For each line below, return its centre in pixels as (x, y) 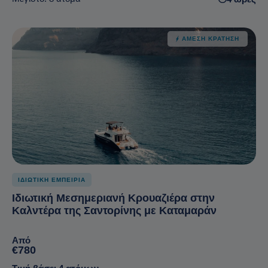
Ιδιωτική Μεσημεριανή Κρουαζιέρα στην (113, 198)
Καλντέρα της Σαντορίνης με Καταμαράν (114, 211)
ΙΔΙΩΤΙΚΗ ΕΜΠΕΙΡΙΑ (52, 180)
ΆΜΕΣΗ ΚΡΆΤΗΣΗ (211, 38)
